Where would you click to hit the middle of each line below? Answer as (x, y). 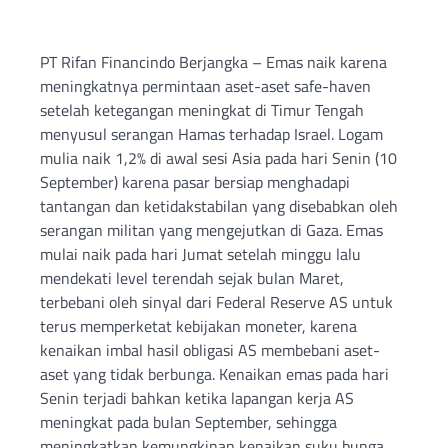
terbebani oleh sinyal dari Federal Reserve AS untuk (216, 302)
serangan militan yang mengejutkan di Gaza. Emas (211, 230)
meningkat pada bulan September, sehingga (188, 422)
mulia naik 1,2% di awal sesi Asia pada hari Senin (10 (218, 158)
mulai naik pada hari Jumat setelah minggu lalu (200, 254)
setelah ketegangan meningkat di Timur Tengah (202, 110)
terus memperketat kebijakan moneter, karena (198, 326)
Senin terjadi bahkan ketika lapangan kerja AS (197, 398)
